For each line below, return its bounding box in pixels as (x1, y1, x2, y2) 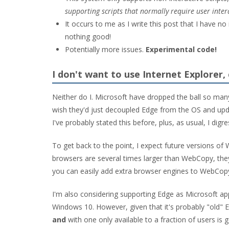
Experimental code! (146, 44, 217, 54)
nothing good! (65, 32, 111, 41)
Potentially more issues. (65, 44, 146, 54)
